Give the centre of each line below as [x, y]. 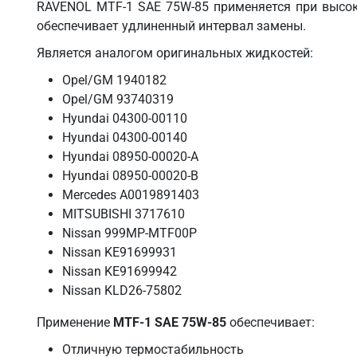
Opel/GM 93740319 [118, 99]
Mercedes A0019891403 [131, 194]
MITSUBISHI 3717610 [124, 214]
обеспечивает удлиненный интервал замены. [171, 25]
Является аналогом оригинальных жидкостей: [175, 53]
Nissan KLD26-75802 [122, 290]
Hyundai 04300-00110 [125, 118]
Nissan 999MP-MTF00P [129, 233]
